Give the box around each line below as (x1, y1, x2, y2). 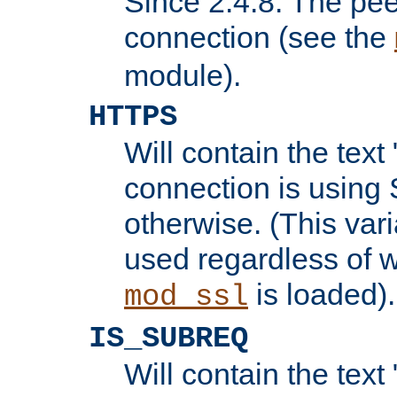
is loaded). (248, 276, 395, 311)
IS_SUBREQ (89, 321, 248, 355)
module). (124, 58, 241, 92)
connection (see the (124, 19, 394, 54)
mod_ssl (124, 279, 248, 314)
